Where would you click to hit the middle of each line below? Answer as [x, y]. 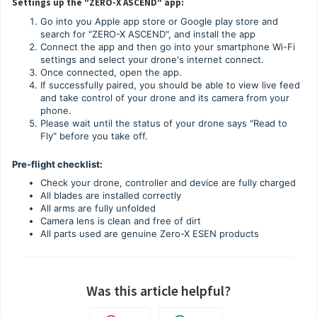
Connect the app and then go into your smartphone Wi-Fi [168, 47]
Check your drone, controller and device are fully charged [168, 183]
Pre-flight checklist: [57, 164]
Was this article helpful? [158, 290]
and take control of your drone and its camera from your [165, 98]
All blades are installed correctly [111, 195]
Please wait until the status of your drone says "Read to [164, 123]
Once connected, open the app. [111, 72]
